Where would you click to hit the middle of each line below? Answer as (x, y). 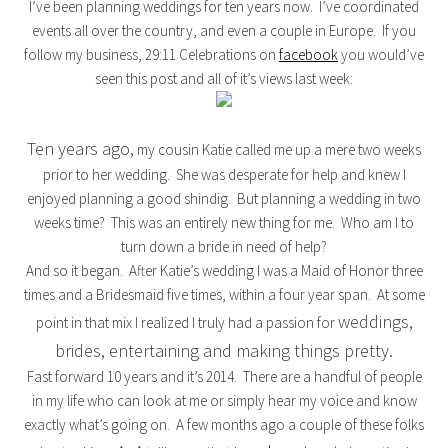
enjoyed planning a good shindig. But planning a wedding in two (224, 198)
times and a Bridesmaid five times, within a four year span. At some (224, 294)
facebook (308, 54)
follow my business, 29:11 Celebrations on (151, 54)
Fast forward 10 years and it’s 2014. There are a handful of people (224, 376)
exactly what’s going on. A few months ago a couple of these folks (224, 424)
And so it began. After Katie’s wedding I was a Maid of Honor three (224, 270)
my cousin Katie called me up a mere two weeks (277, 149)
